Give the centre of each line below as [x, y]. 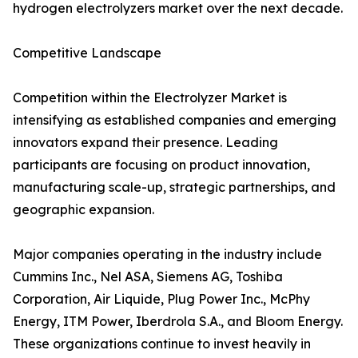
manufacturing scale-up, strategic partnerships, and [174, 187]
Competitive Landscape [87, 53]
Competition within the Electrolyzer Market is [150, 98]
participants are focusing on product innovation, [161, 165]
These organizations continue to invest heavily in [162, 344]
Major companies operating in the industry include [167, 255]
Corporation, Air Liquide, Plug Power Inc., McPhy [161, 299]
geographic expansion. [84, 210]
